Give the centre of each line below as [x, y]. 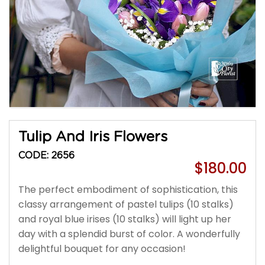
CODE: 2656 [46, 155]
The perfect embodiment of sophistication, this [128, 189]
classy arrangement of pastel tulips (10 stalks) [126, 204]
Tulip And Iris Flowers [93, 137]
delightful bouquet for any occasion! [102, 248]
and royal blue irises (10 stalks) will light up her [125, 219]
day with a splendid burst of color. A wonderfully [129, 234]
